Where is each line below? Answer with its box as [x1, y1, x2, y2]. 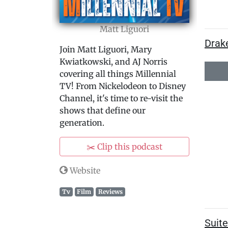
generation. [60, 118, 104, 128]
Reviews [98, 188, 123, 195]
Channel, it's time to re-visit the [60, 93, 183, 103]
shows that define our [60, 105, 146, 116]
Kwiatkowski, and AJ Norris [60, 56, 167, 67]
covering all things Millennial [60, 69, 176, 79]
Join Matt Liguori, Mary [60, 44, 152, 54]
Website [68, 165, 100, 176]
